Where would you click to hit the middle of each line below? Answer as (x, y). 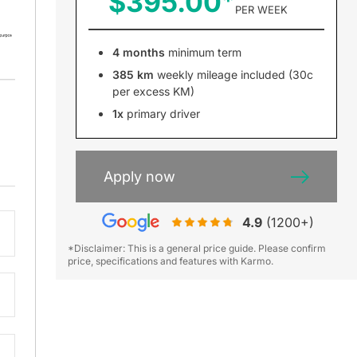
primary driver (161, 114)
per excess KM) (153, 91)
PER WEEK (261, 10)
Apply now (139, 177)
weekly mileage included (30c (233, 75)
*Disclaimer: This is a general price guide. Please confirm (196, 248)
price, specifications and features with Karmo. (170, 261)
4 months (138, 52)
